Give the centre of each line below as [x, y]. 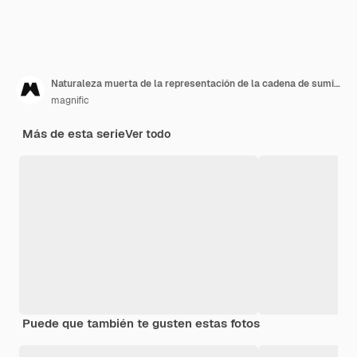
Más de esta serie [74, 134]
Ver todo [148, 134]
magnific [70, 101]
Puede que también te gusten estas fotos [141, 324]
